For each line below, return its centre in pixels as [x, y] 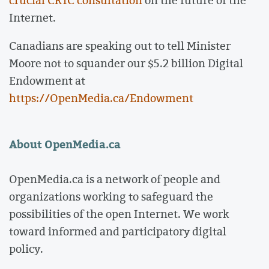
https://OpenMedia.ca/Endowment [101, 98]
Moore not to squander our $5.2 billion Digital [126, 63]
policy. [26, 248]
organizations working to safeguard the [111, 196]
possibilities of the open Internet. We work [119, 213]
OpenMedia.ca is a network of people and [115, 179]
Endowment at [47, 81]
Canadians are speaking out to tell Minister [120, 46]
